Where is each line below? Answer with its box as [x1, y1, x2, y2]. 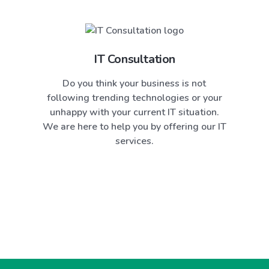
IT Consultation [93, 50, 175, 67]
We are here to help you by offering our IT [42, 119, 226, 133]
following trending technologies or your [46, 91, 222, 104]
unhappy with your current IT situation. [49, 105, 219, 119]
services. [115, 134, 154, 148]
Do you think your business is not [62, 76, 207, 90]
